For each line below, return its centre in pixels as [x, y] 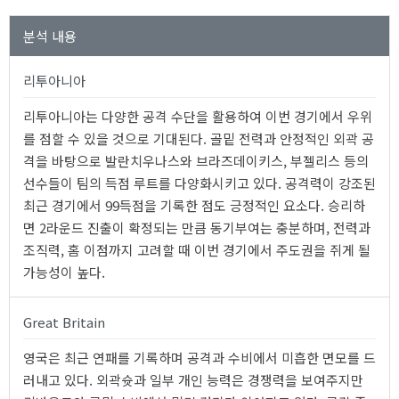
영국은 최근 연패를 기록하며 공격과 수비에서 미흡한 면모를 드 [199, 358]
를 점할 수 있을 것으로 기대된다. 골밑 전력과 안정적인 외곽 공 [199, 138]
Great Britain [64, 322]
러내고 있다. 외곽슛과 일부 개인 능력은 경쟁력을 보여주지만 [193, 380]
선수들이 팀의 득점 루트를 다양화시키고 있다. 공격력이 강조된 [199, 183]
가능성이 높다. [64, 272]
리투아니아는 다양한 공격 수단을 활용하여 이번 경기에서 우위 [198, 116]
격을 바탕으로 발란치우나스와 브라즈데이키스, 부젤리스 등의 [196, 161]
